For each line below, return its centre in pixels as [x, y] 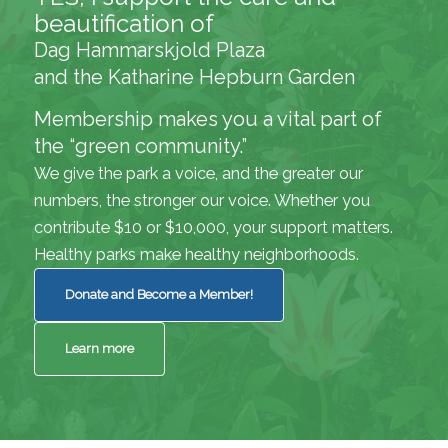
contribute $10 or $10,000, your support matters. [213, 228]
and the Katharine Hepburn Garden [194, 77]
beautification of [124, 24]
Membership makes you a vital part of [208, 119]
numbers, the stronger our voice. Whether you [202, 201]
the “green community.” [140, 146]
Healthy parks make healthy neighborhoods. [196, 255]
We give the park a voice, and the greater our [198, 174]
